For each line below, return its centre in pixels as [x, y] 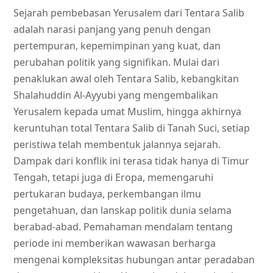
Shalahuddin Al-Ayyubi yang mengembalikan [116, 95]
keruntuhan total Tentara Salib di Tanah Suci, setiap [132, 128]
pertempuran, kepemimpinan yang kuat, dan [117, 46]
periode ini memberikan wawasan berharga [115, 243]
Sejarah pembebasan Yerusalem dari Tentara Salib [129, 13]
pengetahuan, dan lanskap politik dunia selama [122, 211]
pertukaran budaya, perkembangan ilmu [107, 194]
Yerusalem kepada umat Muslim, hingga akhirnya [127, 112]
